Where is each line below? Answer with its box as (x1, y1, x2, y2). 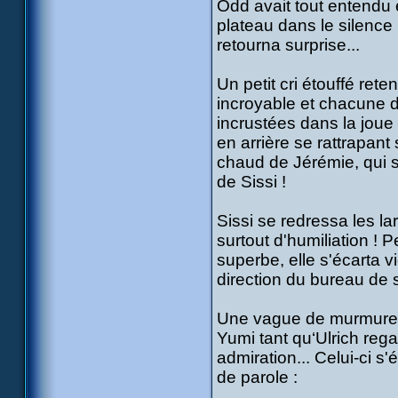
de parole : (217, 368, 298, 386)
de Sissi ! (217, 172, 286, 191)
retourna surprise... (217, 36, 360, 54)
